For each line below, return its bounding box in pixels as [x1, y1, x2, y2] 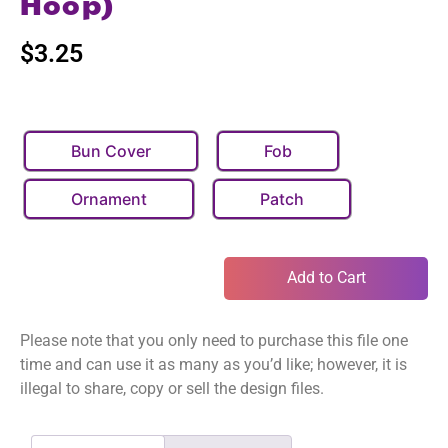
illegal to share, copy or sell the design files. [20, 378, 328, 398]
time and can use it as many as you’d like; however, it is [20, 354, 407, 374]
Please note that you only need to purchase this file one [20, 330, 408, 350]
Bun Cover [71, 140, 151, 161]
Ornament [71, 188, 147, 209]
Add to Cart [286, 268, 366, 288]
